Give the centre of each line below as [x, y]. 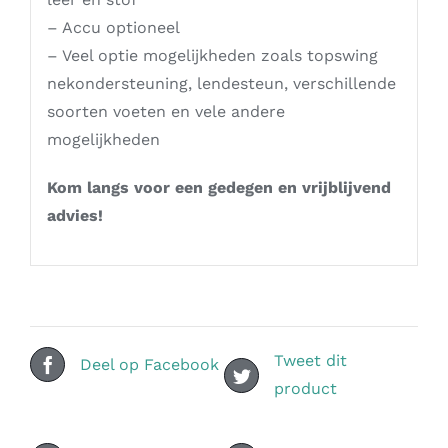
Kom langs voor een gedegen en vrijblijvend [218, 187]
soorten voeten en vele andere [165, 111]
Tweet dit [310, 361]
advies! [74, 215]
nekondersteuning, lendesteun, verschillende [221, 83]
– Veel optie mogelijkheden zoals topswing [212, 55]
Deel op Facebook [149, 364]
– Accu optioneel [113, 27]
